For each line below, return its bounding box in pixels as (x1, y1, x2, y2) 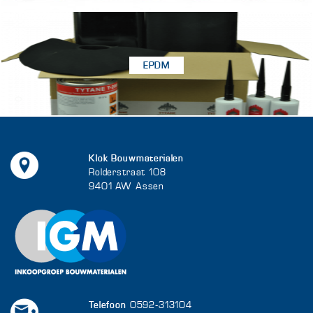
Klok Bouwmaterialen (89, 152, 184, 163)
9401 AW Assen (89, 180, 165, 191)
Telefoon (89, 299, 126, 310)
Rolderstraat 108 (89, 166, 166, 177)
